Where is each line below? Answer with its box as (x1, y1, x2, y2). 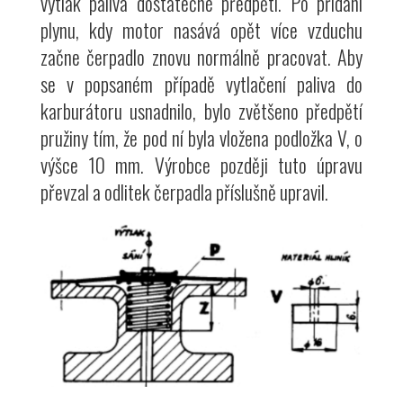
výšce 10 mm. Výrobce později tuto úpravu (40, 150, 363, 180)
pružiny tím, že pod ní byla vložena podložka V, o (40, 123, 363, 153)
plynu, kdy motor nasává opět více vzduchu (40, 15, 363, 45)
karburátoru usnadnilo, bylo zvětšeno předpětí (40, 96, 363, 126)
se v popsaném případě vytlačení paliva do (40, 69, 363, 99)
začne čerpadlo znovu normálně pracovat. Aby (40, 42, 363, 72)
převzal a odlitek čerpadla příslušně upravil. (40, 177, 328, 207)
